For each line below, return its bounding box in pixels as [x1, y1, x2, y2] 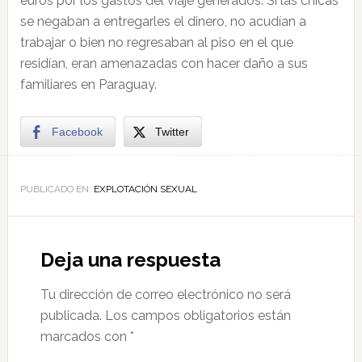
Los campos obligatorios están [104, 308, 291, 323]
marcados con [40, 329, 130, 344]
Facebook [51, 125, 103, 138]
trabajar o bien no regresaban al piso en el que [19, 35, 293, 50]
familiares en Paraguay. [19, 77, 157, 92]
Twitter [154, 125, 189, 138]
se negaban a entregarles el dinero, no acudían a [19, 14, 306, 29]
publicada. [40, 308, 102, 323]
